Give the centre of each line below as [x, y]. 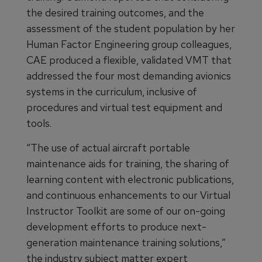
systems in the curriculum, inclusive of [112, 92]
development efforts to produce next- [116, 227]
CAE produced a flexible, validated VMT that [129, 60]
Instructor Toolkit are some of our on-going [126, 211]
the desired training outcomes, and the [115, 13]
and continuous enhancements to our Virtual [128, 195]
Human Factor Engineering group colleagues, [129, 44]
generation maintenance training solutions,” [126, 243]
